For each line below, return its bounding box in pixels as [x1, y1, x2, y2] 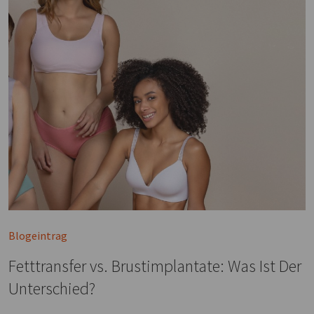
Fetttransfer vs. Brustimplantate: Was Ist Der [8, 255, 301, 277]
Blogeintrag [8, 228, 67, 243]
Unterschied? [8, 278, 95, 299]
